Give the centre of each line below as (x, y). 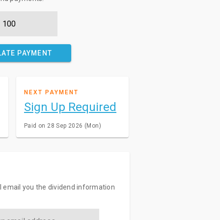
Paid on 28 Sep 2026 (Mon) (62, 126)
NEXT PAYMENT (51, 92)
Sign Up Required (70, 107)
